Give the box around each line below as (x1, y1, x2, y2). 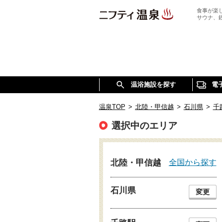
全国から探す (168, 158, 217, 166)
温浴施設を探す (131, 81, 176, 88)
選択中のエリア (111, 120, 177, 131)
